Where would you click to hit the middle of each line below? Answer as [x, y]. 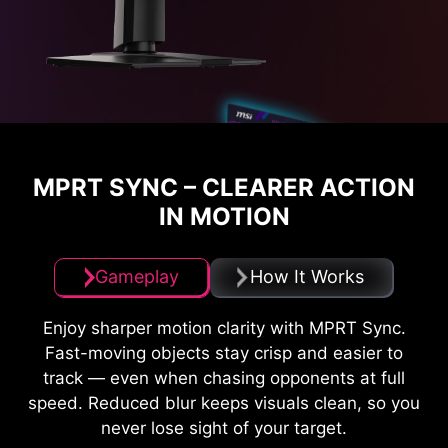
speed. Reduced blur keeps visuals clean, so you [224, 403]
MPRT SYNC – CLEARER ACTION [224, 188]
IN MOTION [224, 217]
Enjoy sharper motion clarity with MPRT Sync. [224, 328]
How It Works [307, 276]
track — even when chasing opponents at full [224, 378]
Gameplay [137, 276]
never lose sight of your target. [224, 428]
